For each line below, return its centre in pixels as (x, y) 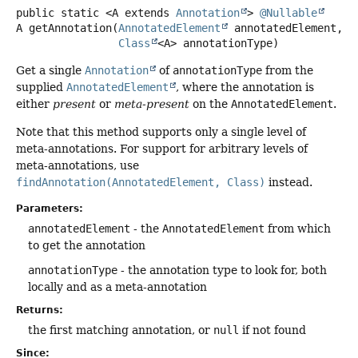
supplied (41, 87)
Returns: (40, 310)
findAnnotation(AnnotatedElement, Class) (141, 183)
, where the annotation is (245, 87)
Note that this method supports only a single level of (161, 132)
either (34, 103)
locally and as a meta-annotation (117, 287)
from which (298, 229)
